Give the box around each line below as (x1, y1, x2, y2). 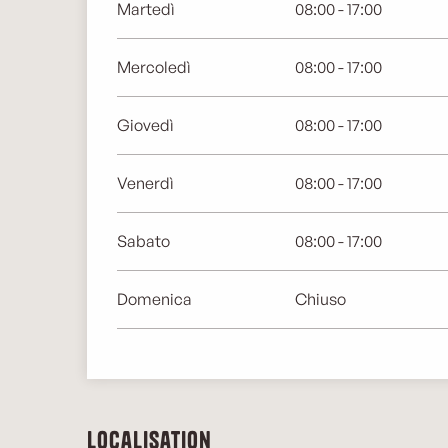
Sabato (117, 231, 171, 251)
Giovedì (117, 115, 175, 135)
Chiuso (294, 289, 346, 309)
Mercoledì (117, 57, 192, 77)
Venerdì (117, 173, 175, 193)
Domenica (117, 289, 193, 309)
